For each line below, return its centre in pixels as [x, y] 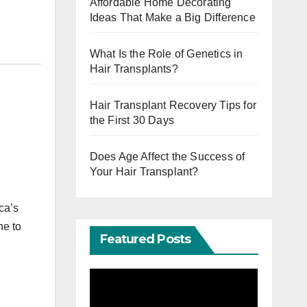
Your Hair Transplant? [144, 172]
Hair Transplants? [134, 69]
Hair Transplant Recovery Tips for [173, 105]
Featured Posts [145, 239]
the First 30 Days [132, 120]
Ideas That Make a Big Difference [172, 17]
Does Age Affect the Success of [167, 157]
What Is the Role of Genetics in [166, 54]
